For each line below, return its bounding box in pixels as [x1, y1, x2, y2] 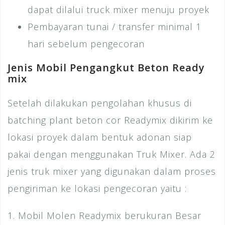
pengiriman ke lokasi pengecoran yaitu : [8, 182, 187, 195]
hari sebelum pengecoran [28, 38, 145, 50]
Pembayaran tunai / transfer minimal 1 [28, 21, 201, 33]
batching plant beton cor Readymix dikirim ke [8, 114, 213, 127]
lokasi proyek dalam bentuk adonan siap [8, 131, 192, 144]
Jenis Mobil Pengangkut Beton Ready [8, 61, 205, 75]
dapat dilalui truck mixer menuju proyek [28, 4, 209, 16]
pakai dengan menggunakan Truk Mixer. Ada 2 [8, 148, 215, 161]
